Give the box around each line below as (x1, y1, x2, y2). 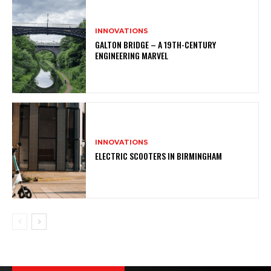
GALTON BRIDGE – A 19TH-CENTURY (95, 38, 217, 51)
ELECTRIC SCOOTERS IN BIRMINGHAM (95, 149, 223, 162)
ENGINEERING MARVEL (95, 49, 169, 62)
